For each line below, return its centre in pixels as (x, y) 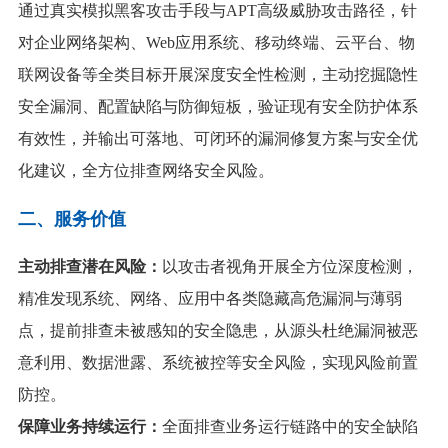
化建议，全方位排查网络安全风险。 (145, 170)
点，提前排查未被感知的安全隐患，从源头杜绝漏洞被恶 (217, 330)
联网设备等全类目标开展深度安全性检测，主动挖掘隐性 (217, 74)
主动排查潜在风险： (89, 266)
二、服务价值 (71, 218)
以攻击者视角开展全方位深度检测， (289, 266)
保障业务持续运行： (89, 426)
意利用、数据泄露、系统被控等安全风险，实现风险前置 (217, 362)
